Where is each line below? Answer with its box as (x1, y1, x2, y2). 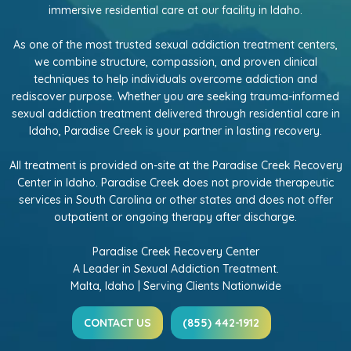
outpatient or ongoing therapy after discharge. (54, 210, 297, 224)
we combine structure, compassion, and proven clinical (34, 55, 317, 69)
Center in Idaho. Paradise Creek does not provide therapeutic (17, 175, 334, 190)
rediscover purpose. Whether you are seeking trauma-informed (12, 89, 339, 103)
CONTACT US (84, 316, 151, 330)
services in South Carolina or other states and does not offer (18, 193, 333, 207)
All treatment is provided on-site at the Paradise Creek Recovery (9, 158, 342, 172)
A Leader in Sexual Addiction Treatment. (72, 262, 279, 276)
